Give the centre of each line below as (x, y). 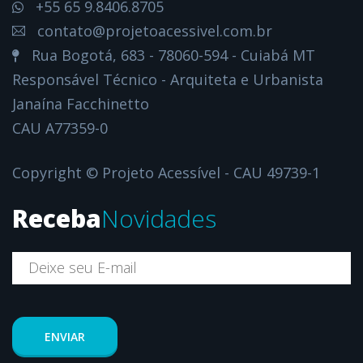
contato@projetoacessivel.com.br (153, 30)
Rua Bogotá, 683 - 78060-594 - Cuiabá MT (171, 55)
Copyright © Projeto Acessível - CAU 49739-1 (166, 172)
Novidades (159, 218)
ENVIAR (65, 336)
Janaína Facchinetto (81, 103)
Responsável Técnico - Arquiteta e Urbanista (168, 79)
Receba (57, 218)
